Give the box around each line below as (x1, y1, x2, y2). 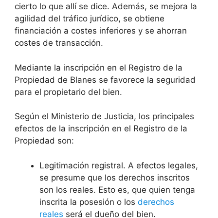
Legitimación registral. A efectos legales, (39, 160, 198, 170)
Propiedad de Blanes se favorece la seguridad (15, 74, 196, 85)
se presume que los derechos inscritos (39, 172, 190, 182)
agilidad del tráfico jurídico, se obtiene (15, 14, 164, 24)
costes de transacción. (15, 38, 103, 48)
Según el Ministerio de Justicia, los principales (15, 111, 194, 122)
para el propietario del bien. (15, 87, 122, 97)
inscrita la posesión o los (39, 197, 138, 207)
